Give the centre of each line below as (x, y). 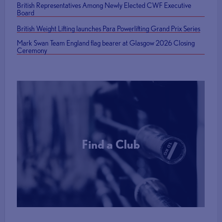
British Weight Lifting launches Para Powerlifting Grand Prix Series (109, 29)
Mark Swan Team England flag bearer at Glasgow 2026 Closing (106, 43)
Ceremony (32, 51)
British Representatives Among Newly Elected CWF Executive (104, 5)
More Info (111, 178)
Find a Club (111, 144)
